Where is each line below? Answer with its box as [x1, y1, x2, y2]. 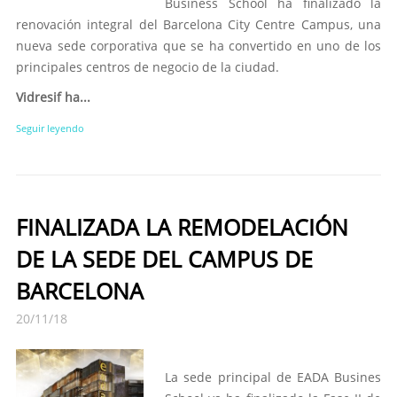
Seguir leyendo [16, 121, 84, 135]
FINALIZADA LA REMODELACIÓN [16, 212, 348, 242]
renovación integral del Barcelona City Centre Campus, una [16, 16, 381, 33]
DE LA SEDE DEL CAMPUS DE [16, 244, 313, 274]
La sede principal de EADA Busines [165, 369, 381, 385]
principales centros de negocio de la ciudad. [16, 58, 279, 75]
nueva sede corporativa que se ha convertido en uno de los [16, 37, 381, 54]
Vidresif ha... [16, 89, 90, 105]
